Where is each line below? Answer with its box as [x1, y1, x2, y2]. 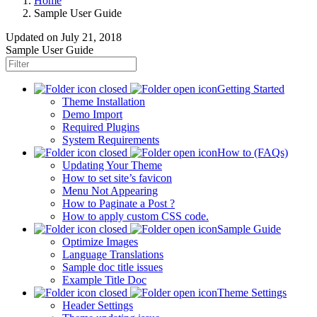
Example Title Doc [62, 273, 146, 286]
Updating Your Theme [62, 158, 162, 171]
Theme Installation [62, 95, 145, 108]
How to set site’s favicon [62, 171, 172, 184]
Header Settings [62, 299, 133, 311]
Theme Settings [217, 286, 287, 299]
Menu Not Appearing [62, 184, 158, 197]
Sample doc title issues [62, 260, 163, 273]
